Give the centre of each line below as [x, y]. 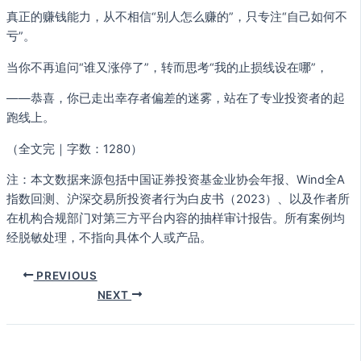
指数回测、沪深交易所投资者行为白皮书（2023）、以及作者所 [178, 199]
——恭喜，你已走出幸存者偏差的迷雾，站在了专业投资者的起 [176, 99]
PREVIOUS [65, 275]
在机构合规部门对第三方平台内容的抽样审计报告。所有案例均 [176, 219]
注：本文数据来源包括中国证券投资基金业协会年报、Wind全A [176, 180]
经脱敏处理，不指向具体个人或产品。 [109, 238]
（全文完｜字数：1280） [75, 149]
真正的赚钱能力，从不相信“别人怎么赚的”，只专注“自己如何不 [177, 17]
